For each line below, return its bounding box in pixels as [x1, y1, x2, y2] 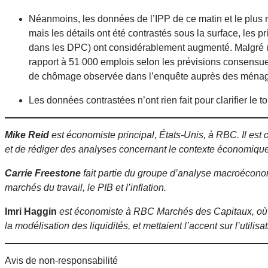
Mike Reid [5, 129, 49, 140]
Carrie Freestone [5, 167, 81, 178]
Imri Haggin [5, 206, 57, 217]
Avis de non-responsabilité [5, 255, 118, 266]
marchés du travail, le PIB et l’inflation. [5, 182, 166, 193]
